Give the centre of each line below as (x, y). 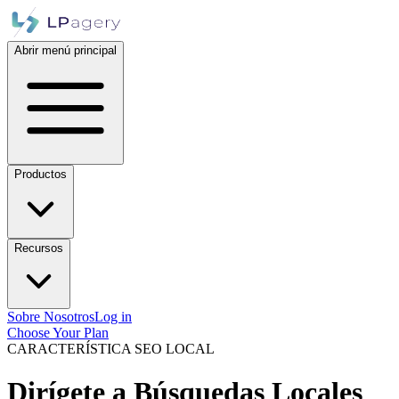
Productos (41, 174)
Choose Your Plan (58, 333)
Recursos (39, 248)
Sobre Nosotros (51, 317)
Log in (113, 317)
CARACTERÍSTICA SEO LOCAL (111, 349)
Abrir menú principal (65, 50)
